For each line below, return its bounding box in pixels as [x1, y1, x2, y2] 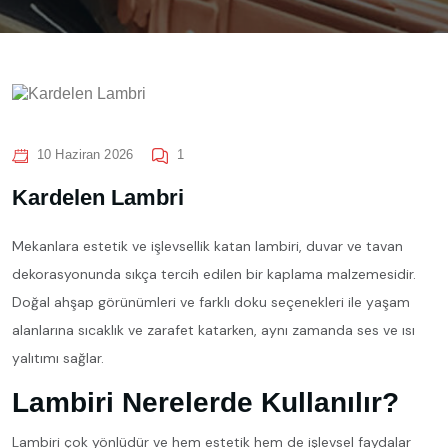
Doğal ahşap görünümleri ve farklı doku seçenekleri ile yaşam [12, 292, 410, 311]
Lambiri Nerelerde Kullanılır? [12, 386, 399, 418]
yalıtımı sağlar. [12, 348, 104, 367]
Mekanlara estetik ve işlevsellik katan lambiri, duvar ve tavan [12, 236, 403, 255]
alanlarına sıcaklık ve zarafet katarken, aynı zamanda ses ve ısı [12, 320, 415, 339]
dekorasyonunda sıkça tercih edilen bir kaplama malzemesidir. [12, 264, 416, 283]
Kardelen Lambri [12, 184, 184, 210]
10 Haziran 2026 [37, 146, 133, 162]
